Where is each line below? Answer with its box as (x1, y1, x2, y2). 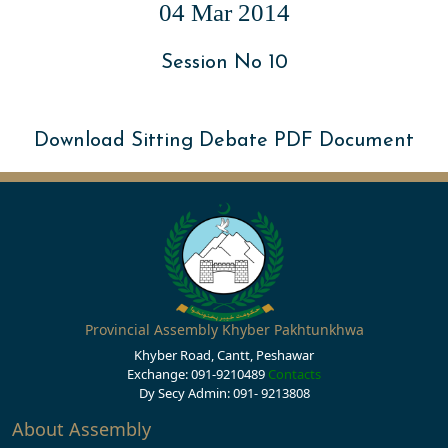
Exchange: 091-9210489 (127, 365, 268, 383)
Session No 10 (160, 53, 288, 73)
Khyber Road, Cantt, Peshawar (134, 346, 314, 364)
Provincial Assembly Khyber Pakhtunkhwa (84, 320, 364, 339)
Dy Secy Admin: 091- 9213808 (138, 384, 310, 402)
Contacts (268, 365, 321, 383)
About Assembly (12, 417, 151, 441)
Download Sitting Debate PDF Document (34, 131, 414, 151)
